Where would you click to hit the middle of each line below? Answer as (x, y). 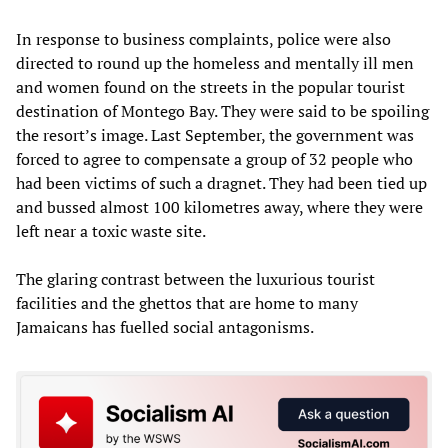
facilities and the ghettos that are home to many (187, 302)
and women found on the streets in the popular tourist (210, 86)
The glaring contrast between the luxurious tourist (195, 278)
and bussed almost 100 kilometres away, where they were (219, 206)
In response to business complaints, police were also (203, 38)
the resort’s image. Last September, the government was (215, 134)
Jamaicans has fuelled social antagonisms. (165, 326)
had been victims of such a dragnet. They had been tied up (221, 182)
